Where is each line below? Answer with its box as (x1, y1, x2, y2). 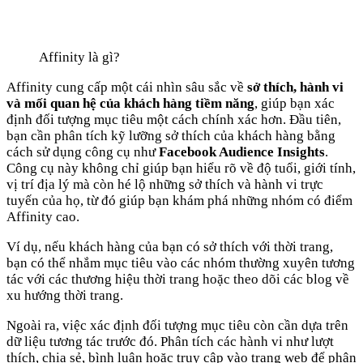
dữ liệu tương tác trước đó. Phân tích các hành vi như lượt (6, 334, 334, 350)
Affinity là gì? (39, 49, 120, 66)
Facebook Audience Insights (159, 144, 325, 160)
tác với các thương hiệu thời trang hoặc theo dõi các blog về (6, 271, 349, 288)
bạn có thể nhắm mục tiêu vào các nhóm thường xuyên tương (6, 255, 355, 271)
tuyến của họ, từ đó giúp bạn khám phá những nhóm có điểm (6, 193, 352, 209)
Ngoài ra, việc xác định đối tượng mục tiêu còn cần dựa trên (6, 318, 348, 334)
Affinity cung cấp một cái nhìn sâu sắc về (6, 79, 244, 96)
